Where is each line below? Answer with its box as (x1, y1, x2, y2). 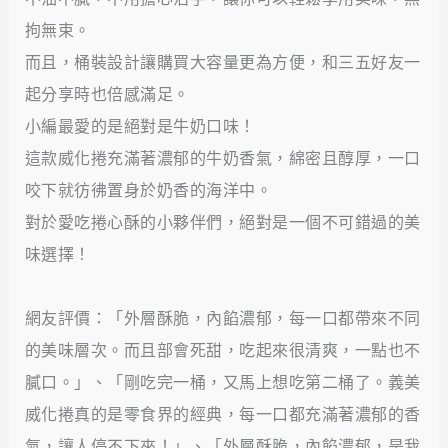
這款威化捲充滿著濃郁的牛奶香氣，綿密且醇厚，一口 (24, 148, 421, 168)
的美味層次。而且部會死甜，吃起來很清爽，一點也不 (24, 340, 421, 360)
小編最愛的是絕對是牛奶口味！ (24, 116, 256, 136)
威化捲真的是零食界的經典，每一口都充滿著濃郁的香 (24, 404, 421, 424)
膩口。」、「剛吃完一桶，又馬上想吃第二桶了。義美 (24, 372, 421, 392)
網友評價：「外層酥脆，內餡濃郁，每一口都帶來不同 (24, 308, 421, 328)
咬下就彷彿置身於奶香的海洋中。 (24, 180, 273, 200)
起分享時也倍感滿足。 (24, 84, 190, 104)
